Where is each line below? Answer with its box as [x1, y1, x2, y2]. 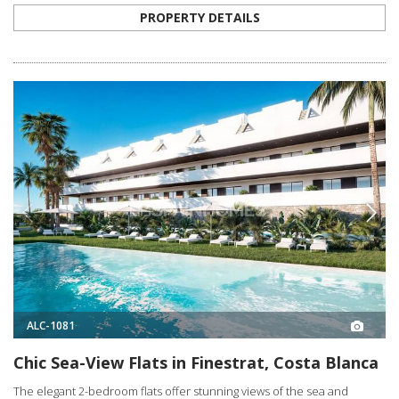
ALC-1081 [27, 317, 75, 333]
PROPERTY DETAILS [139, 8, 260, 26]
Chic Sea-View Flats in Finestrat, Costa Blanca [13, 352, 379, 373]
